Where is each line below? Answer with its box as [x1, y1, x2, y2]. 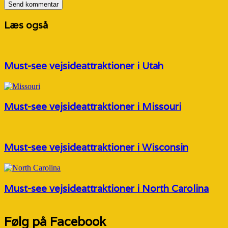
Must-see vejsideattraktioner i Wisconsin [4, 140, 188, 153]
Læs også [4, 19, 48, 32]
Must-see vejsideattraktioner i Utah [4, 59, 163, 72]
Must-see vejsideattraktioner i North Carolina [4, 182, 209, 194]
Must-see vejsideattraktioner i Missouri [4, 100, 181, 113]
